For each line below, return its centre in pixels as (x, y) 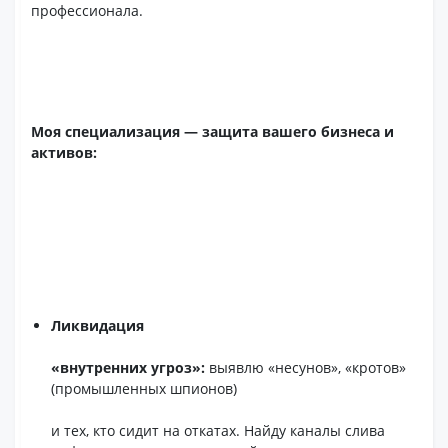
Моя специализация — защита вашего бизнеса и (213, 131)
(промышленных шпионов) (144, 388)
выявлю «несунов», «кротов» (306, 367)
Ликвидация (98, 325)
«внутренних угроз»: (128, 367)
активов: (64, 152)
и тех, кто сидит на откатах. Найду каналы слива (218, 430)
